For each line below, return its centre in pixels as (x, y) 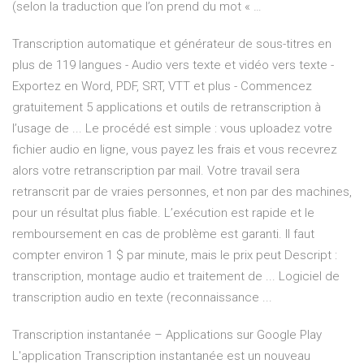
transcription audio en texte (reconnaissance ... (142, 298)
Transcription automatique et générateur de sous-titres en (172, 44)
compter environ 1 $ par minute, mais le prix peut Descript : (175, 256)
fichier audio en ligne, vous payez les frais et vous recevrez (175, 150)
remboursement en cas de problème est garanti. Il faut (163, 234)
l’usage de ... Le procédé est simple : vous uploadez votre (172, 129)
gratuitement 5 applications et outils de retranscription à (167, 108)
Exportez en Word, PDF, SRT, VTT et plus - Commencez (162, 87)
